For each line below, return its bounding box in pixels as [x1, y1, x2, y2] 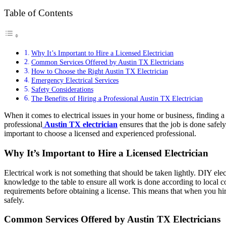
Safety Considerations [31, 85, 93, 94]
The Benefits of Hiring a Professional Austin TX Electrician [31, 94, 203, 103]
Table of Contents [4, 8, 73, 19]
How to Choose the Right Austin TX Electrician [31, 67, 168, 76]
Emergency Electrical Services [31, 76, 119, 85]
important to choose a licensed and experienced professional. [4, 129, 196, 138]
